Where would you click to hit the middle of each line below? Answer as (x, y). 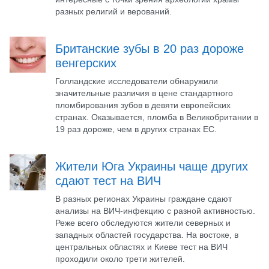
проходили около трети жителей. (120, 259)
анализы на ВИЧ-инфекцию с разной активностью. (155, 211)
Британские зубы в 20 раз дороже (150, 49)
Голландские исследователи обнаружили (137, 81)
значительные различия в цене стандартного (144, 93)
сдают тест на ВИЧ (108, 181)
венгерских (86, 63)
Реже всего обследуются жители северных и (143, 223)
